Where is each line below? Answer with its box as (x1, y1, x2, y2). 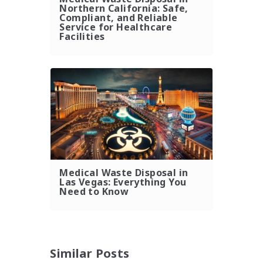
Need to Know (59, 185, 129, 198)
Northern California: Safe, (59, 1, 188, 15)
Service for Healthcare (59, 20, 173, 33)
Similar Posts (50, 245, 130, 262)
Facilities (59, 29, 105, 43)
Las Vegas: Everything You (59, 176, 187, 189)
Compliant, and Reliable (59, 11, 178, 24)
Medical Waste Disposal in (59, 166, 188, 180)
